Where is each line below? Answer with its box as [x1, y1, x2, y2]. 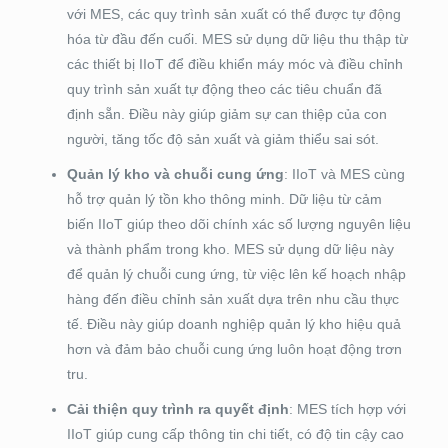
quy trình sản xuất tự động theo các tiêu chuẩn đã [66, 81, 382, 98]
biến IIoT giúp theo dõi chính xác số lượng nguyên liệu [66, 216, 411, 233]
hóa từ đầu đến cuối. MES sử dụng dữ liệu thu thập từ [66, 31, 408, 48]
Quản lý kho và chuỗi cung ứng [66, 166, 284, 183]
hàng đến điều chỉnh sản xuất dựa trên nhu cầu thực [66, 291, 399, 308]
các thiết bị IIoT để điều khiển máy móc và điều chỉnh [66, 56, 403, 73]
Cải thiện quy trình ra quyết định [66, 401, 289, 418]
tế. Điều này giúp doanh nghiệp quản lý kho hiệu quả [66, 316, 401, 333]
